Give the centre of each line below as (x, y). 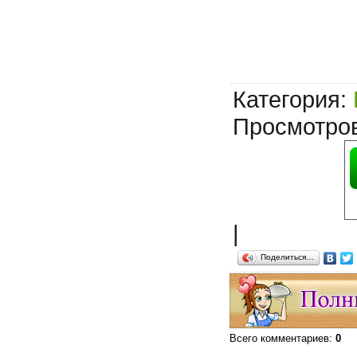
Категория (286, 100)
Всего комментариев (279, 339)
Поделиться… (287, 257)
